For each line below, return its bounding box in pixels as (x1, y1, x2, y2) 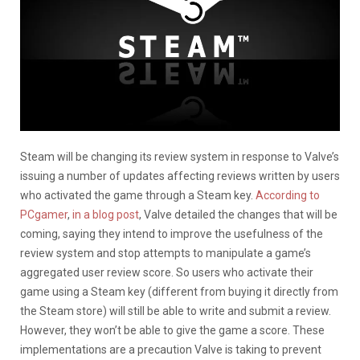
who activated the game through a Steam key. (20, 188, 256, 202)
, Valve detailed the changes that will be (139, 207, 337, 221)
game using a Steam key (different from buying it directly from (20, 284, 338, 298)
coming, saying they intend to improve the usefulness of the (20, 227, 323, 240)
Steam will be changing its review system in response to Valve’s (20, 149, 339, 163)
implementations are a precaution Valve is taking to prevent (20, 342, 321, 356)
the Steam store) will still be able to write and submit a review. (20, 304, 331, 317)
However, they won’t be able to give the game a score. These (20, 323, 325, 337)
